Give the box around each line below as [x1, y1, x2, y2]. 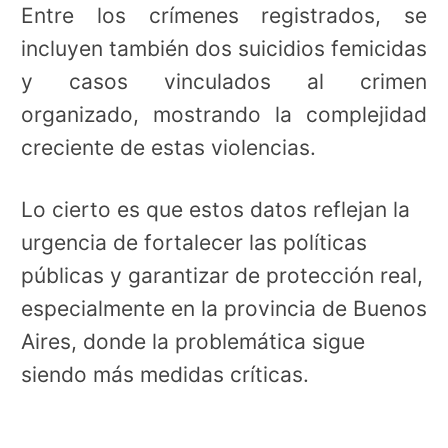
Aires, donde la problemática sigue [21, 329, 365, 355]
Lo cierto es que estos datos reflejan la [21, 197, 410, 223]
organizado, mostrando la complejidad [21, 101, 427, 127]
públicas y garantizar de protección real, [21, 263, 423, 289]
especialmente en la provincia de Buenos [21, 296, 427, 322]
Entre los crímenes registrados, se [21, 2, 427, 28]
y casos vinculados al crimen [21, 68, 427, 94]
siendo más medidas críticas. [21, 362, 309, 388]
